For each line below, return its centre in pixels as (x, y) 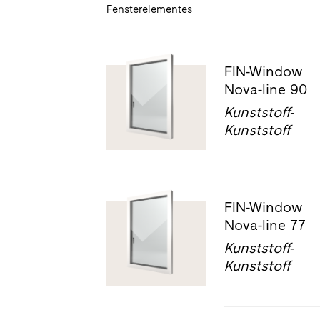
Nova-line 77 (265, 225)
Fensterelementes (150, 10)
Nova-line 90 (266, 89)
